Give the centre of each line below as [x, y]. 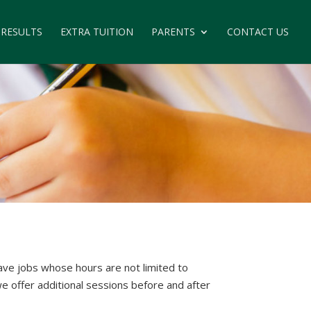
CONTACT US [258, 32]
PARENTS [173, 32]
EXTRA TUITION [97, 32]
